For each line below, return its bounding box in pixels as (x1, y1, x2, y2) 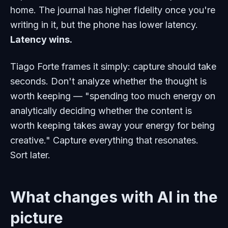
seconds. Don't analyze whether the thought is (10, 76, 207, 87)
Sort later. (10, 150, 50, 161)
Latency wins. (10, 34, 72, 45)
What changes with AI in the (10, 188, 218, 207)
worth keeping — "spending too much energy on (10, 91, 215, 102)
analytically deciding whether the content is (10, 105, 192, 117)
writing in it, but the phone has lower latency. (10, 19, 198, 31)
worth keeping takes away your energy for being (10, 120, 215, 131)
